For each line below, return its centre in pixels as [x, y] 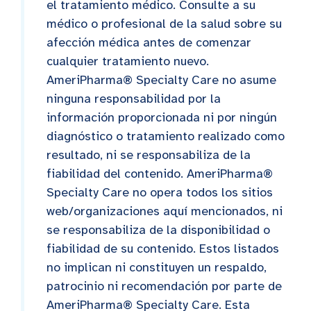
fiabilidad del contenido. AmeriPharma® [160, 173]
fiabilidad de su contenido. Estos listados [163, 248]
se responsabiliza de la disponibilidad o [158, 229]
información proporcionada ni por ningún [162, 117]
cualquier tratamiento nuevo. [128, 61]
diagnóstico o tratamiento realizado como [166, 136]
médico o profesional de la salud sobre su [164, 23]
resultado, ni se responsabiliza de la [149, 154]
